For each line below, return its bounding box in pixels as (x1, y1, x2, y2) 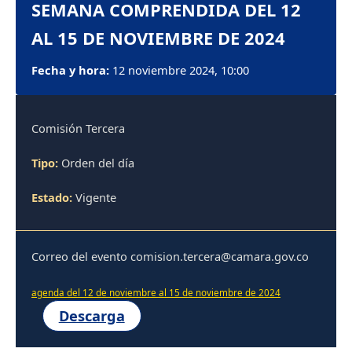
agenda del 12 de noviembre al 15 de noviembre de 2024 (31, 287, 280, 299)
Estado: (31, 189, 72, 205)
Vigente (72, 189, 116, 205)
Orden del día (58, 154, 134, 170)
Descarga (58, 306, 125, 326)
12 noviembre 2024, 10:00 (109, 61, 249, 78)
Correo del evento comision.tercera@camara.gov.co (31, 247, 309, 264)
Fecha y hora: (31, 61, 109, 78)
